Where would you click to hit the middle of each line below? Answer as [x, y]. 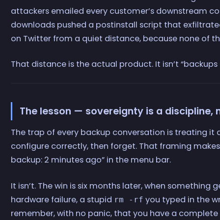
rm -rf [129, 199]
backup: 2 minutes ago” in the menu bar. [91, 160]
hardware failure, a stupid [63, 199]
